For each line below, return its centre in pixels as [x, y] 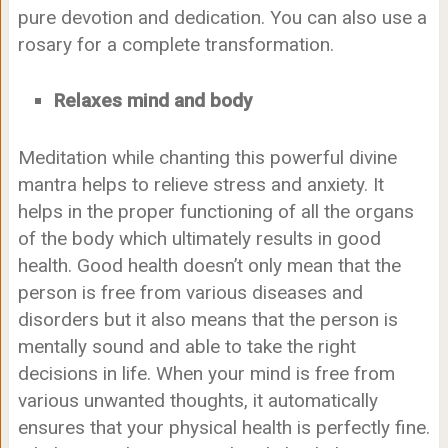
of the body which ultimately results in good [199, 238]
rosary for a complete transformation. [175, 45]
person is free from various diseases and [190, 292]
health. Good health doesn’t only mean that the [209, 265]
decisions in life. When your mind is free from [206, 373]
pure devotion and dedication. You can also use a [222, 18]
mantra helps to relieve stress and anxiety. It [200, 184]
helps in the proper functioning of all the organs [215, 211]
